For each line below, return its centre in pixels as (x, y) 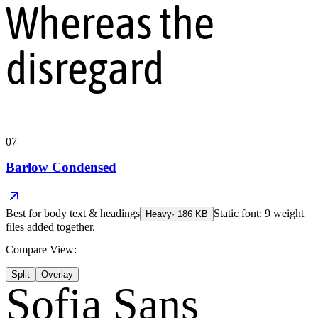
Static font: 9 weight (259, 213)
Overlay (57, 274)
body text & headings (92, 213)
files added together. (50, 226)
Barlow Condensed (61, 168)
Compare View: (41, 249)
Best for (25, 213)
